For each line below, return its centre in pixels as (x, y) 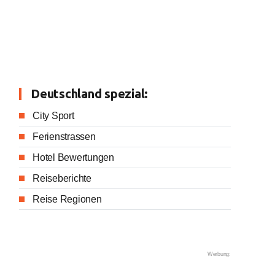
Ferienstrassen (64, 137)
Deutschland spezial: (90, 94)
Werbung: (219, 254)
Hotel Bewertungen (73, 157)
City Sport (53, 116)
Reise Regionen (67, 199)
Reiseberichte (62, 178)
